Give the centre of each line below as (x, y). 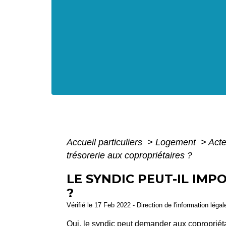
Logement (177, 142)
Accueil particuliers (106, 142)
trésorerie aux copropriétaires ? (129, 155)
